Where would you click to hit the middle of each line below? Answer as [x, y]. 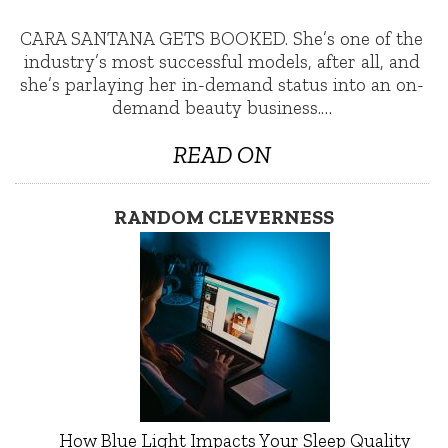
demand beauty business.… [221, 108]
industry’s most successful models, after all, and [221, 62]
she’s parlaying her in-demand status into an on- [221, 85]
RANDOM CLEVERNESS [224, 216]
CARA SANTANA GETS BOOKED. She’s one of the [222, 39]
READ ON [221, 154]
